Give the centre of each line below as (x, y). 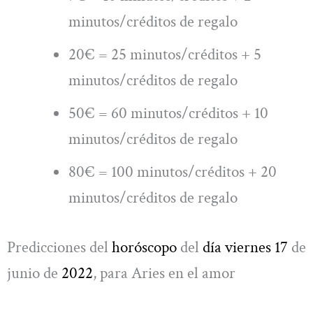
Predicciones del (59, 247)
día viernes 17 (245, 247)
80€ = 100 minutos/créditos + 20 (173, 172)
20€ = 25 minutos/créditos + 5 (165, 54)
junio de (34, 273)
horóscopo (144, 247)
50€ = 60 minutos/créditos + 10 (169, 113)
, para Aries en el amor (164, 273)
